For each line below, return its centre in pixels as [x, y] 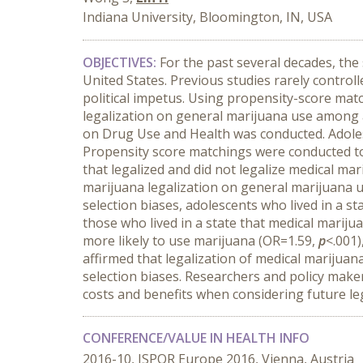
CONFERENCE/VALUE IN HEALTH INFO [196, 338]
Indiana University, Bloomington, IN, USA [207, 17]
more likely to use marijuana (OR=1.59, [201, 241]
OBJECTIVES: [121, 62]
